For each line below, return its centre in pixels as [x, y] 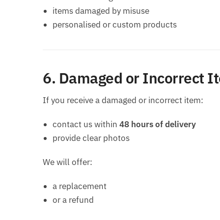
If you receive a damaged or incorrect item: [123, 100]
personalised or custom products [115, 24]
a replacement [80, 186]
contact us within [86, 124]
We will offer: [68, 162]
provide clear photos [91, 138]
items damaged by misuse [101, 11]
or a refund [73, 200]
